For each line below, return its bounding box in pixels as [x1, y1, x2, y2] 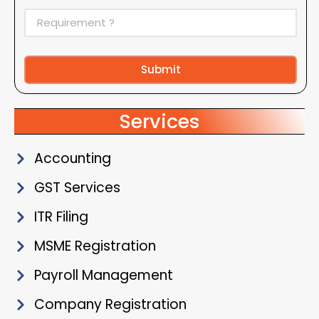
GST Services [33, 177, 120, 197]
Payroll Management [33, 265, 173, 285]
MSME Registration [33, 236, 156, 256]
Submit [140, 61, 181, 77]
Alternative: [24, 84, 85, 100]
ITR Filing [33, 206, 88, 226]
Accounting [33, 148, 111, 168]
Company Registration [33, 294, 187, 314]
